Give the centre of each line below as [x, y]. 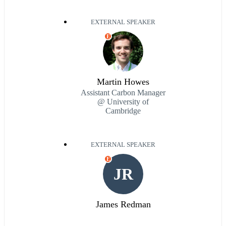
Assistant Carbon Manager [123, 92]
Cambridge [123, 110]
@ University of [123, 101]
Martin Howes [123, 81]
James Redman [123, 204]
